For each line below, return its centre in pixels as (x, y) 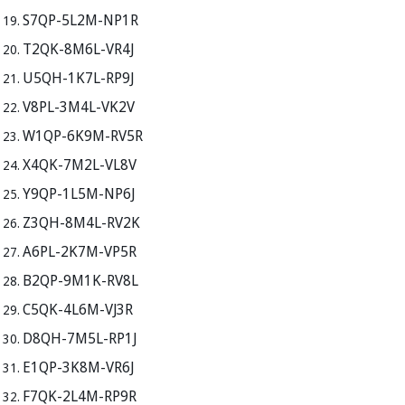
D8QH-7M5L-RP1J (80, 338)
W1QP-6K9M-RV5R (83, 135)
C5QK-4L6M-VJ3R (78, 309)
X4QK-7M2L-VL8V (80, 164)
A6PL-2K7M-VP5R (80, 251)
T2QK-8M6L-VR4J (78, 48)
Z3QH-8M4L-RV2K (81, 222)
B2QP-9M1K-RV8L (80, 280)
